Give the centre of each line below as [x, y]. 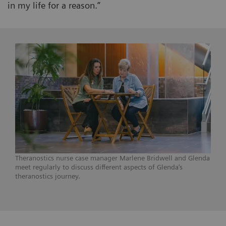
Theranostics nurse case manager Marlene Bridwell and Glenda [112, 158]
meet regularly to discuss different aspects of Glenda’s [99, 167]
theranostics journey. [48, 176]
